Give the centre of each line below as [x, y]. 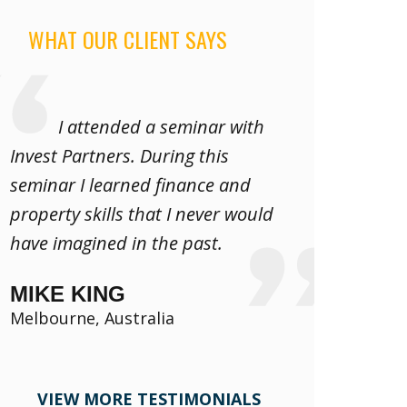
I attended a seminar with [161, 126]
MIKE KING [68, 293]
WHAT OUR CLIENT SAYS [128, 39]
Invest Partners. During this [119, 155]
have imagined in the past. [116, 243]
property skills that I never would [142, 213]
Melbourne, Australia [92, 318]
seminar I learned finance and [130, 184]
